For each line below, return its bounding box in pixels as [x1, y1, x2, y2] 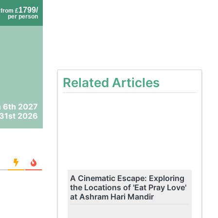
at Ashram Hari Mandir [70, 192, 154, 201]
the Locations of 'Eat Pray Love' [70, 182, 186, 192]
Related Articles [62, 75, 160, 90]
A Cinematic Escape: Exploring [70, 173, 184, 183]
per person [7, 13, 38, 20]
